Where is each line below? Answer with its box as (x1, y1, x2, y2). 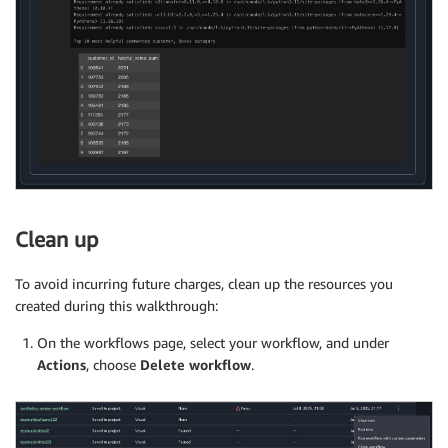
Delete (140, 356, 185, 374)
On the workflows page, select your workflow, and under (37, 334, 389, 352)
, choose (86, 356, 140, 374)
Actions (37, 356, 86, 374)
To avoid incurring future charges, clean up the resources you (15, 275, 393, 293)
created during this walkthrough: (15, 297, 218, 315)
